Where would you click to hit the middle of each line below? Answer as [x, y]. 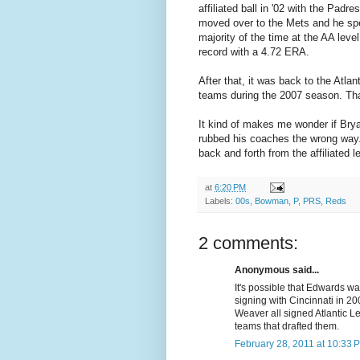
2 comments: [248, 243]
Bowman [272, 200]
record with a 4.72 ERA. [254, 51]
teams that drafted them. [287, 326]
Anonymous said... [277, 270]
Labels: [220, 200]
